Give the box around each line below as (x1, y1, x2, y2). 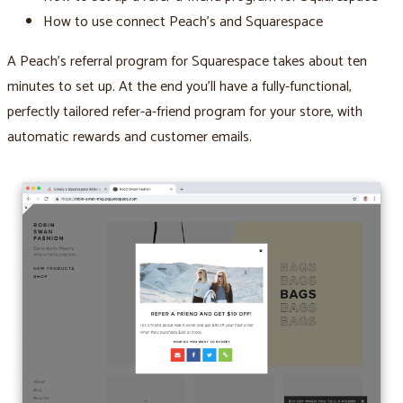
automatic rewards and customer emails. (7, 125, 252, 150)
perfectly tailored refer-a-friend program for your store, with (7, 100, 363, 125)
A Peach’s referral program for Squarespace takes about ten (7, 49, 367, 75)
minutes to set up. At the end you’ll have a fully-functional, (7, 75, 352, 100)
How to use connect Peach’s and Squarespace (43, 10, 323, 35)
